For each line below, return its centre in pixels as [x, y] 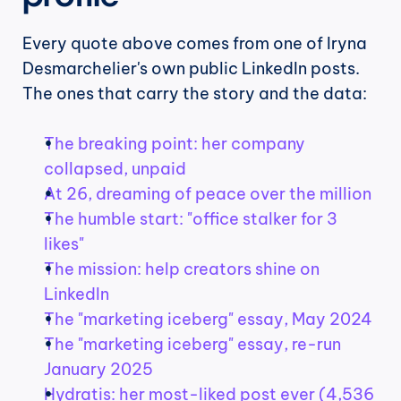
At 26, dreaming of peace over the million [208, 194]
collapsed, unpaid [115, 169]
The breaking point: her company [175, 144]
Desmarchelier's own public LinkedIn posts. [191, 69]
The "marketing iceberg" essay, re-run [192, 345]
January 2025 [98, 370]
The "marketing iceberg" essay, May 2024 [208, 320]
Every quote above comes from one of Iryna [195, 44]
